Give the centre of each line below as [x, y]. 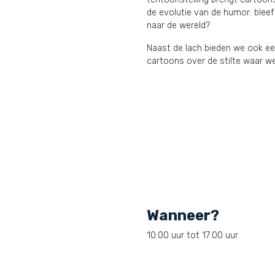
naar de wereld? [178, 25]
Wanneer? [183, 215]
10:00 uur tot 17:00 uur [192, 235]
